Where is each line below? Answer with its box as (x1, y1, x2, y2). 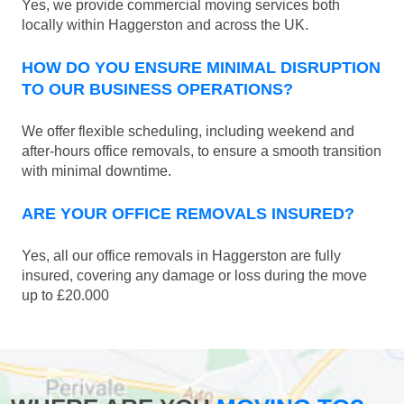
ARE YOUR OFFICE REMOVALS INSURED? (22, 205, 354, 224)
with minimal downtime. (22, 163, 171, 179)
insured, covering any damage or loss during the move (22, 268, 367, 284)
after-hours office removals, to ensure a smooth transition (22, 143, 381, 160)
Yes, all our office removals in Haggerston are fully (22, 248, 341, 264)
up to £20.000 (22, 288, 109, 304)
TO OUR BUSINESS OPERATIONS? (22, 80, 293, 99)
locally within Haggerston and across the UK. (22, 17, 308, 33)
